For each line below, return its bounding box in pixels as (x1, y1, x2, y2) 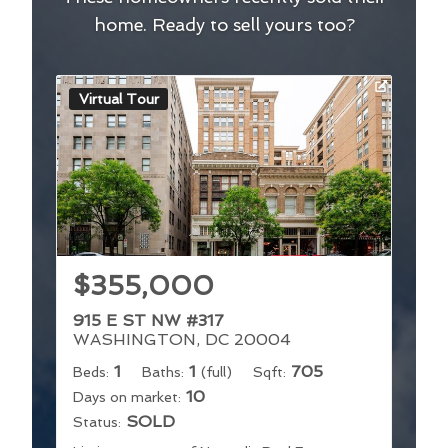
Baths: (142, 363, 184, 380)
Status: (73, 413, 121, 430)
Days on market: (73, 388, 181, 405)
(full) (201, 363, 232, 380)
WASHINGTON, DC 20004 (73, 329, 291, 349)
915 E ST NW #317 (73, 310, 224, 330)
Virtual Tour (78, 90, 159, 107)
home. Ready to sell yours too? (93, 13, 355, 35)
